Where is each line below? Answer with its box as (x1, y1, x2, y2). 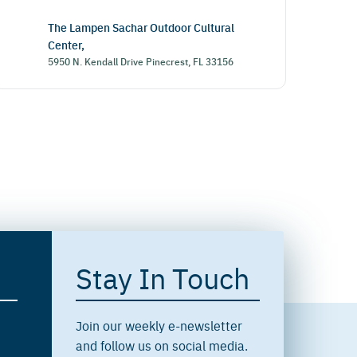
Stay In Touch (76, 257, 250, 297)
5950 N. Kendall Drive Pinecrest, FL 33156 (48, 54, 234, 68)
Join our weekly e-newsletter (76, 316, 243, 334)
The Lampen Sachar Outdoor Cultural (48, 19, 235, 35)
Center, (48, 37, 85, 53)
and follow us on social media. (76, 336, 249, 354)
